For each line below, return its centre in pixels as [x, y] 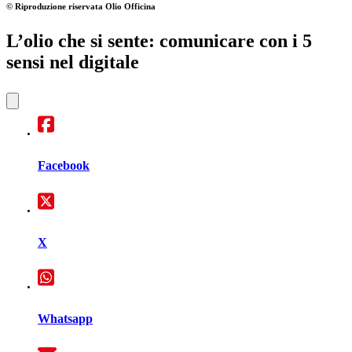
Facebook [64, 166]
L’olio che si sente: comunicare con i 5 [159, 40]
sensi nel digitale [73, 62]
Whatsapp [65, 318]
